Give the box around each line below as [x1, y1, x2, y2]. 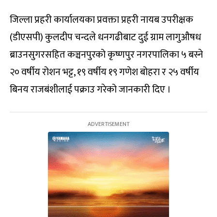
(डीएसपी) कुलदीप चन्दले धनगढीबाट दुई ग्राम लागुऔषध [10, 29, 201, 46]
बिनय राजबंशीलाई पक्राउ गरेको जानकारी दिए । [10, 81, 171, 98]
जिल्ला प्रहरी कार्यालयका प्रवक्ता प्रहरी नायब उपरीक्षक [10, 11, 193, 28]
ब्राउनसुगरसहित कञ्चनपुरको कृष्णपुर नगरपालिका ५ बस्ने [10, 46, 203, 63]
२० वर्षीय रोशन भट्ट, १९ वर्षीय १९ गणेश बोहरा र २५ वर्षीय [10, 63, 199, 80]
